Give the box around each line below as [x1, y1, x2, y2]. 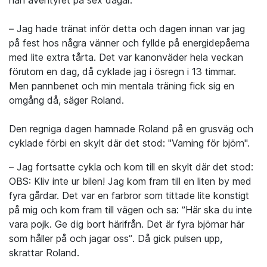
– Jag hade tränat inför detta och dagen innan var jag [9, 23, 245, 35]
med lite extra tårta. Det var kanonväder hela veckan [9, 51, 243, 64]
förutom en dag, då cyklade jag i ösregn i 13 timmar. [9, 66, 236, 78]
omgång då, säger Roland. [9, 94, 124, 107]
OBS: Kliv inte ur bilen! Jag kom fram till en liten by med [9, 175, 252, 188]
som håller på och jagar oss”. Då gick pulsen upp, [9, 232, 222, 245]
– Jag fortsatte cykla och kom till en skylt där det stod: [9, 161, 253, 173]
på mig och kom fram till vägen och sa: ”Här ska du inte [9, 204, 252, 216]
